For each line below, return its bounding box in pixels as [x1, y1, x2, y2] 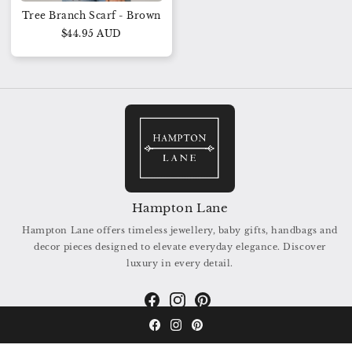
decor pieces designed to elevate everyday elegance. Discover [34, 240, 326, 252]
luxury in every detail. [126, 257, 233, 269]
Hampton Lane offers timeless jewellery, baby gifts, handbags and [22, 224, 338, 236]
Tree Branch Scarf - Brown [21, 9, 161, 22]
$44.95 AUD [60, 27, 122, 39]
